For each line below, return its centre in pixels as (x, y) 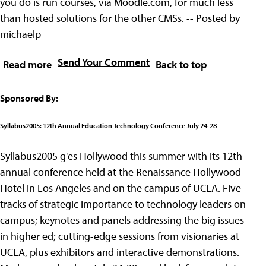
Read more (27, 65)
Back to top (181, 65)
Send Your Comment (104, 62)
